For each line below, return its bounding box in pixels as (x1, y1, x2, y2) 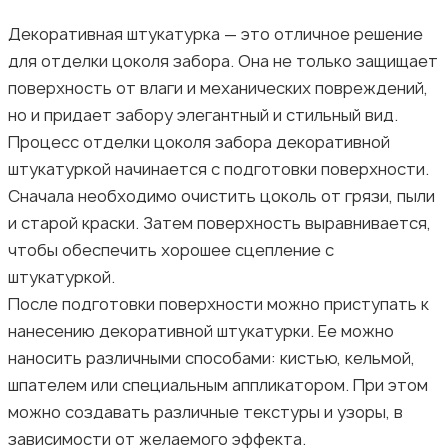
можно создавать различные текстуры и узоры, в (8, 400, 403, 423)
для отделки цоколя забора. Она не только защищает (8, 49, 438, 72)
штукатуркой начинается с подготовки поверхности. (8, 157, 429, 180)
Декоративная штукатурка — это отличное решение (8, 22, 423, 45)
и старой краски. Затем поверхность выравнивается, (8, 211, 431, 234)
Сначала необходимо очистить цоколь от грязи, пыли (8, 184, 435, 207)
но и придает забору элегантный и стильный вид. (8, 103, 398, 126)
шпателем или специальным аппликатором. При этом (8, 373, 428, 396)
